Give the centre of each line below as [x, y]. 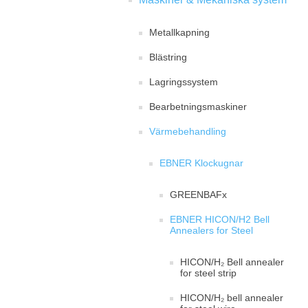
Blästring [168, 57]
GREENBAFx [198, 195]
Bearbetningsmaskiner [198, 107]
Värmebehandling [188, 131]
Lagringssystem [184, 82]
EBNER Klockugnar [201, 163]
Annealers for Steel [211, 230]
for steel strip [208, 273]
